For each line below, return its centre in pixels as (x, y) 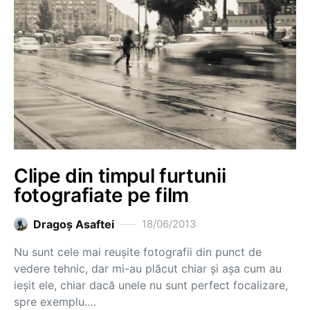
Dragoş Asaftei (74, 224)
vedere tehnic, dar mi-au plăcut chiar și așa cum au (148, 268)
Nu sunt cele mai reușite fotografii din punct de (138, 252)
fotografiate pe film (101, 195)
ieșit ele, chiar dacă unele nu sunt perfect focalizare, (151, 285)
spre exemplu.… (55, 302)
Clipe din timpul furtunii (120, 176)
